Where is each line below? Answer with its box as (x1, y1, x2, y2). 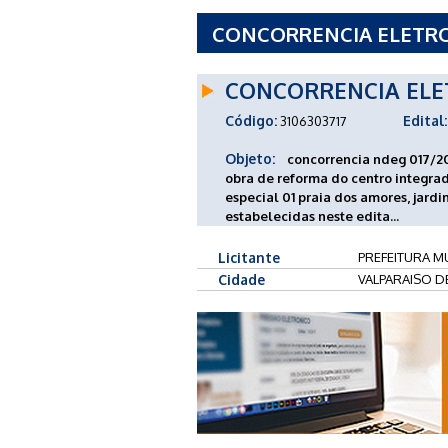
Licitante (218, 248, 280, 266)
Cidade (218, 270, 265, 288)
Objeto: (225, 149, 275, 167)
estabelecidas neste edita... (225, 207, 399, 224)
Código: (225, 111, 277, 129)
